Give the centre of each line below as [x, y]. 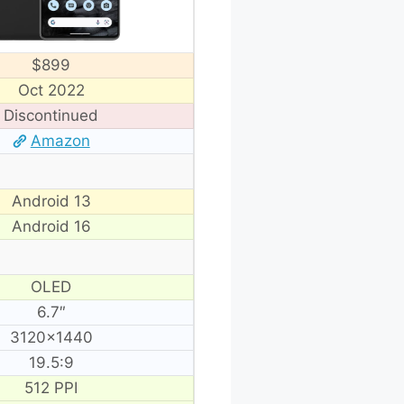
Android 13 [51, 201]
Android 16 [51, 226]
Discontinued [51, 115]
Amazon [60, 140]
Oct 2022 [51, 90]
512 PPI [51, 387]
